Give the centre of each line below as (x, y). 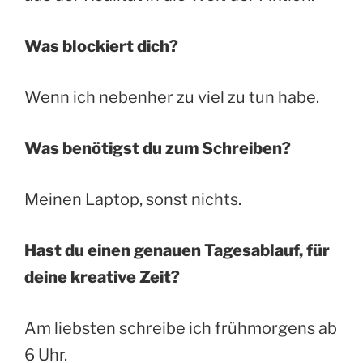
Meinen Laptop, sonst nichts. (133, 199)
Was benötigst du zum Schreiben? (158, 148)
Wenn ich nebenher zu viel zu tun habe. (172, 97)
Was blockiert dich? (101, 46)
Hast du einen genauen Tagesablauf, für (177, 250)
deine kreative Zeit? (102, 277)
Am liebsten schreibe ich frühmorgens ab (181, 328)
